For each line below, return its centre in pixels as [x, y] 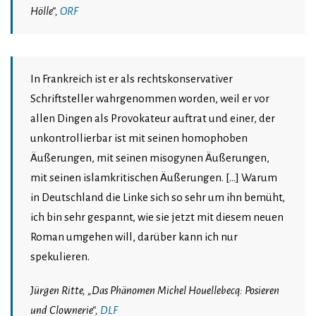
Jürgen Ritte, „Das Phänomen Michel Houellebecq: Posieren [155, 291]
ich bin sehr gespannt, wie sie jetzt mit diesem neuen [157, 217]
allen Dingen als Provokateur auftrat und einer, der [153, 119]
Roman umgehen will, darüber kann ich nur [134, 237]
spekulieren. [60, 257]
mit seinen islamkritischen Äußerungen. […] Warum [154, 178]
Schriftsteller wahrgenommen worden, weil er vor [150, 99]
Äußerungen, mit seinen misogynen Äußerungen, [150, 158]
